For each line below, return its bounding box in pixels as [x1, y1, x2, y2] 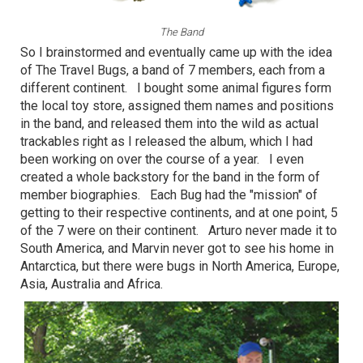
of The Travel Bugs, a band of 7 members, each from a [20, 62, 325, 79]
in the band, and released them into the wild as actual [20, 116, 318, 132]
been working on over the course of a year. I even [20, 152, 304, 168]
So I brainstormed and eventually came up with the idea [20, 45, 332, 61]
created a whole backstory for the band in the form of [20, 169, 320, 186]
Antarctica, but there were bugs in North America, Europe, [20, 258, 340, 275]
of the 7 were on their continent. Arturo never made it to [20, 223, 337, 239]
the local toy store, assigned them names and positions [20, 98, 334, 114]
